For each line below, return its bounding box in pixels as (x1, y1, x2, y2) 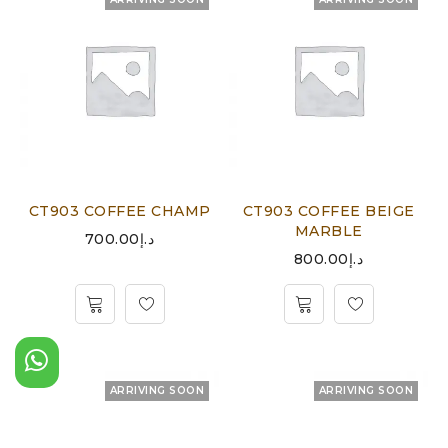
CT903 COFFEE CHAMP (28, 202, 211, 220)
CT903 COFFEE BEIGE (242, 202, 415, 220)
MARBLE (294, 222, 363, 240)
